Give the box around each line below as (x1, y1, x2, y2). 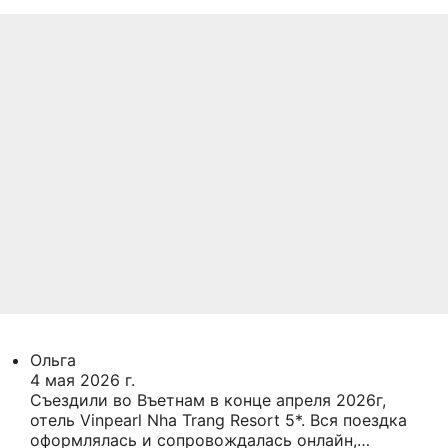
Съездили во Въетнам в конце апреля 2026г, (30, 389, 386, 410)
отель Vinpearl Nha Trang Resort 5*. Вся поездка (30, 409, 407, 430)
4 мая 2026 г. (30, 369, 135, 390)
